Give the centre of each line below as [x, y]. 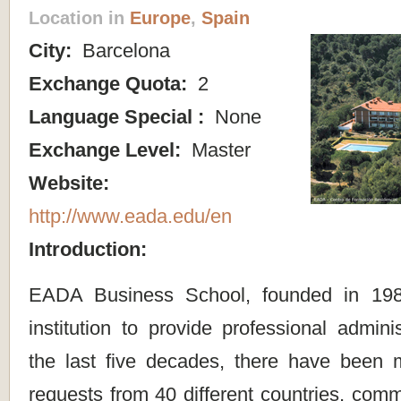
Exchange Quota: [111, 83]
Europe [160, 17]
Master [218, 149]
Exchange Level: [107, 149]
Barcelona [124, 50]
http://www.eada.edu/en [130, 216]
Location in [79, 17]
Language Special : [119, 116]
